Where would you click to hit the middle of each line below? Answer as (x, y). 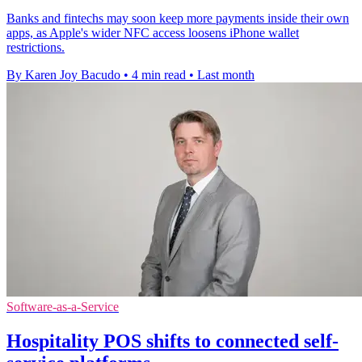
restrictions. (36, 48)
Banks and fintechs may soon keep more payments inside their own (178, 19)
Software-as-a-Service (63, 307)
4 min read (159, 75)
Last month (226, 75)
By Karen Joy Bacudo (63, 75)
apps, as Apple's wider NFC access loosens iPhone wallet (153, 33)
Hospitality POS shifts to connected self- (173, 341)
